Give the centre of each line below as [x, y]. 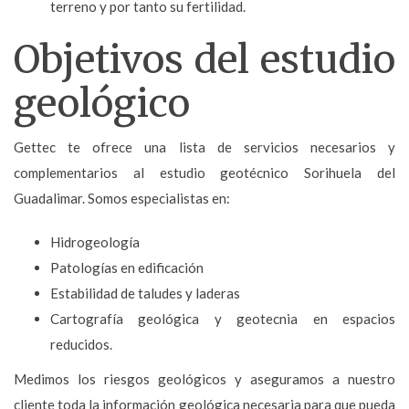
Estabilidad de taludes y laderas [145, 293]
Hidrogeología [95, 241]
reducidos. [81, 344]
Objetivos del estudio [204, 59]
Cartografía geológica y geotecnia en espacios [223, 318]
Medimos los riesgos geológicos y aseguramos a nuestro [204, 378]
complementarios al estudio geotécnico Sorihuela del [204, 172]
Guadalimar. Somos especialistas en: [122, 198]
